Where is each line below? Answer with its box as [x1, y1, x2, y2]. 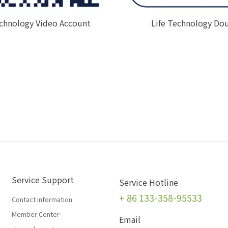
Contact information [12, 194, 73, 205]
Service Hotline [119, 176, 178, 189]
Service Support [12, 174, 74, 186]
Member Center [12, 209, 60, 219]
